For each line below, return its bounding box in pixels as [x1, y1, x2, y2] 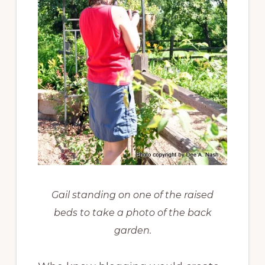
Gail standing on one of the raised [51, 189, 214, 201]
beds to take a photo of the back [53, 206, 212, 218]
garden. [114, 224, 151, 236]
